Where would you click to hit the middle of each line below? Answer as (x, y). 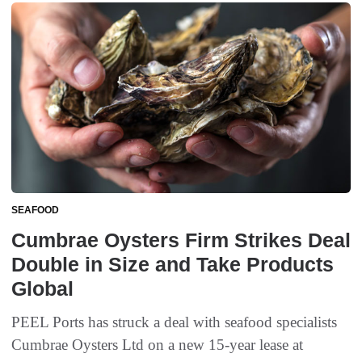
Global (42, 289)
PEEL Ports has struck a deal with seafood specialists (174, 322)
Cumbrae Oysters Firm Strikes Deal (181, 240)
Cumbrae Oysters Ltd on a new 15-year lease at (157, 345)
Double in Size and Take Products (173, 265)
